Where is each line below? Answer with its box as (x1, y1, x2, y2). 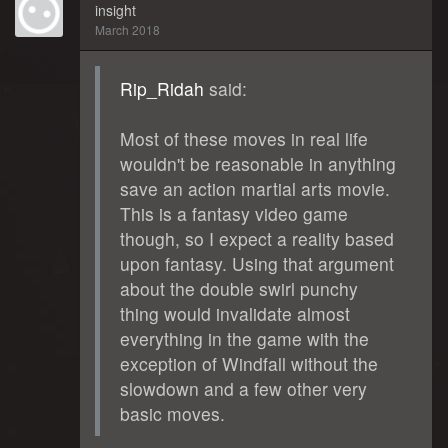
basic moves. (120, 400, 225, 426)
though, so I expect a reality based (120, 225, 394, 251)
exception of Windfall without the (120, 350, 378, 376)
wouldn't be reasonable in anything (120, 150, 396, 176)
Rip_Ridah (120, 75, 204, 101)
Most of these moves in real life (120, 125, 368, 151)
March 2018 (95, 20, 160, 38)
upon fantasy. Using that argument (120, 250, 394, 276)
